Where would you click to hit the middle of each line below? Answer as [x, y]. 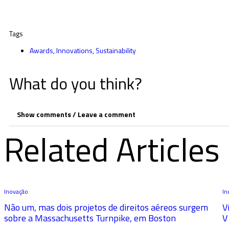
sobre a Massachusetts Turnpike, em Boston [90, 218]
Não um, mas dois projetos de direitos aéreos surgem [106, 207]
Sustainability [116, 50]
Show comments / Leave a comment [76, 114]
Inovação [16, 191]
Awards [41, 50]
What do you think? [76, 83]
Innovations [74, 50]
